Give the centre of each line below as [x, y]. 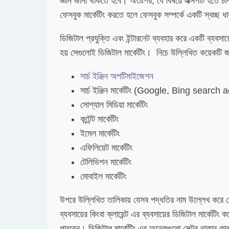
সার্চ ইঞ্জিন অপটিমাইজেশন [117, 76]
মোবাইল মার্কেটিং [103, 176]
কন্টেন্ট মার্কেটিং [99, 119]
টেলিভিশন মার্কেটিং [106, 162]
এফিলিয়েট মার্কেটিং [106, 148]
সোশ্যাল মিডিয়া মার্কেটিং [114, 105]
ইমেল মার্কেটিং [100, 133]
